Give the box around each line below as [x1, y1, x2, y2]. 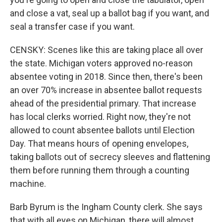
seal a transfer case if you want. [10, 21, 135, 32]
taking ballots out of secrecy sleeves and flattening [10, 152, 210, 162]
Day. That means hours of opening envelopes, [10, 138, 188, 149]
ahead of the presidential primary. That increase [10, 98, 196, 109]
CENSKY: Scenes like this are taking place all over [10, 45, 203, 55]
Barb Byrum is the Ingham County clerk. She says [10, 202, 203, 212]
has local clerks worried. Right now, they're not [10, 111, 191, 122]
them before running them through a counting [10, 165, 189, 175]
